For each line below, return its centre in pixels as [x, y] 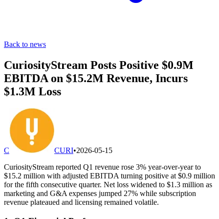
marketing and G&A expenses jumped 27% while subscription [100, 193]
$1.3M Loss [33, 91]
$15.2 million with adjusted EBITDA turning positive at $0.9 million [109, 175]
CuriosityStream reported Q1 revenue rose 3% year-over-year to [102, 167]
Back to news [25, 44]
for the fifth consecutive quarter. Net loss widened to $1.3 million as [108, 184]
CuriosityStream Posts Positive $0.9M [99, 65]
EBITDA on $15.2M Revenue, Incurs [96, 78]
